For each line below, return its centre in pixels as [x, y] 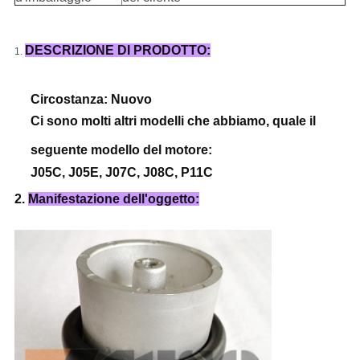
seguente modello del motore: [121, 150]
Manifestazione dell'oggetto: [113, 199]
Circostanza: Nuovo [91, 100]
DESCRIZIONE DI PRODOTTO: [117, 51]
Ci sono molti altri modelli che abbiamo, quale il [173, 121]
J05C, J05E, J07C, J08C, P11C [121, 173]
